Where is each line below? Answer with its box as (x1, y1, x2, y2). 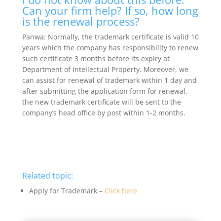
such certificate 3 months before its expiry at (22, 53, 170, 63)
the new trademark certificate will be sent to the (22, 97, 181, 107)
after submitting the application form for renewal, (22, 86, 187, 96)
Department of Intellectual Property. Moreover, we (22, 64, 188, 74)
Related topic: (22, 170, 73, 181)
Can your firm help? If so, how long (22, 2, 198, 18)
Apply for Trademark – (29, 185, 105, 195)
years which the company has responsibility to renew (22, 42, 198, 52)
